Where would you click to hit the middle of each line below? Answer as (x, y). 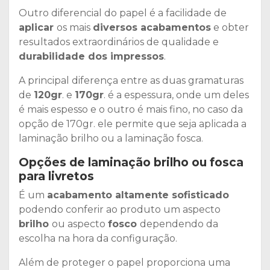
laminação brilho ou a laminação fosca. (111, 138)
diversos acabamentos (152, 27)
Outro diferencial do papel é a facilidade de (123, 13)
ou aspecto (80, 224)
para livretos (56, 176)
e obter (230, 27)
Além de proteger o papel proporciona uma (124, 262)
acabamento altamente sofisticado (138, 195)
